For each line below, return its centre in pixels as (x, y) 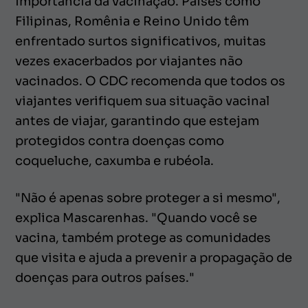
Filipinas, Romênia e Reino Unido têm (132, 21)
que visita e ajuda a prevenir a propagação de (154, 257)
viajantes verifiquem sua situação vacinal (142, 101)
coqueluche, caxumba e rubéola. (114, 161)
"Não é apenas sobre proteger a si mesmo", (148, 198)
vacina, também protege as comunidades (143, 238)
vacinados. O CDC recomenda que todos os (150, 81)
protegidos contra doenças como (120, 141)
